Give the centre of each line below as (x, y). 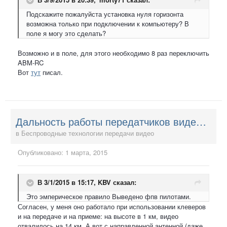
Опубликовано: (42, 152)
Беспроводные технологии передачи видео (88, 133)
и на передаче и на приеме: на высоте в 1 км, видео (98, 216)
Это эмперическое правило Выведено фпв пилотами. (109, 196)
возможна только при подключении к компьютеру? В (108, 23)
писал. (52, 72)
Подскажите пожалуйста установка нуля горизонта (105, 14)
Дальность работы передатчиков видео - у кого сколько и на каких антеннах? (201, 121)
